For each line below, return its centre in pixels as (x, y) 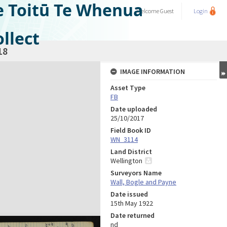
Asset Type (128, 88)
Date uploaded (134, 109)
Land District (131, 152)
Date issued (129, 194)
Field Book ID (131, 130)
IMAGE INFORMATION (153, 71)
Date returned (133, 215)
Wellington (126, 161)
